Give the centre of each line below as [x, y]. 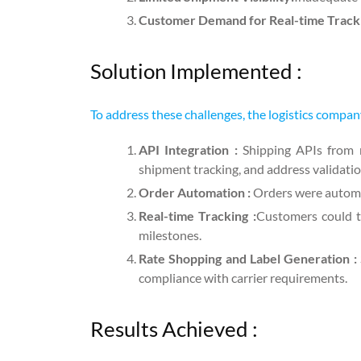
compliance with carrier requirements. [243, 278]
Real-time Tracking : [197, 216]
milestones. [170, 235]
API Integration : [191, 150]
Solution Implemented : [196, 71]
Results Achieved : [174, 329]
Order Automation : [196, 193]
